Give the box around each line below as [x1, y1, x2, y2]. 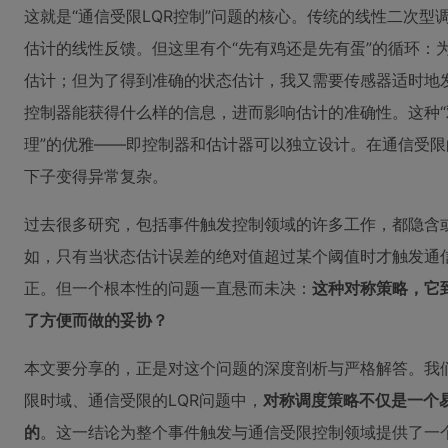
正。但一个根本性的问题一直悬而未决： [24, 278, 312, 298]
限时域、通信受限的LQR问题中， [24, 390, 263, 410]
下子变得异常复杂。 [24, 166, 168, 186]
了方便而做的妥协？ [24, 310, 168, 330]
